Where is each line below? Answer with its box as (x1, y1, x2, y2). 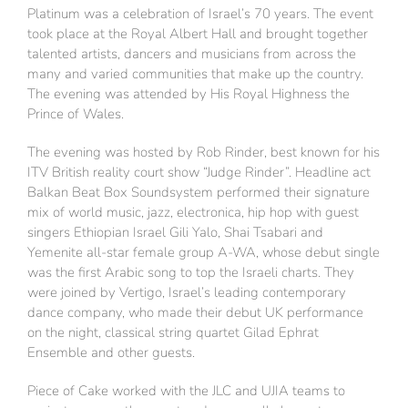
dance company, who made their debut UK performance (27, 303, 363, 322)
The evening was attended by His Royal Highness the (27, 85, 350, 104)
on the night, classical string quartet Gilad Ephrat (27, 323, 319, 342)
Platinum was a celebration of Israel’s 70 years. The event (27, 5, 373, 24)
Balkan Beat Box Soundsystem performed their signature (27, 183, 370, 202)
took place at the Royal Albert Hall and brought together (27, 25, 368, 44)
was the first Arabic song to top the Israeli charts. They (27, 263, 354, 282)
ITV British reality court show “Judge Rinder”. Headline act (27, 163, 371, 182)
